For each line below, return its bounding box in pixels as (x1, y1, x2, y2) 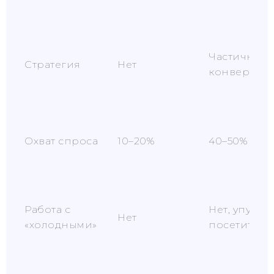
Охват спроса (24, 135, 98, 147)
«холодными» (24, 219, 97, 231)
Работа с (24, 204, 70, 215)
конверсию (209, 66, 272, 78)
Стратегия (24, 59, 81, 70)
